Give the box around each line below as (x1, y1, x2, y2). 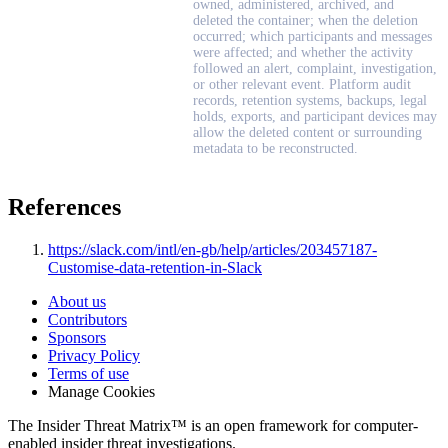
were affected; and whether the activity (193, 45, 413, 61)
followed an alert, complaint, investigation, (193, 61, 437, 77)
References (8, 194, 121, 221)
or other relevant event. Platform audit (193, 77, 411, 93)
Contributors (48, 311, 127, 329)
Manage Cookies (48, 383, 155, 401)
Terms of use (48, 365, 129, 383)
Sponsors (48, 329, 106, 347)
